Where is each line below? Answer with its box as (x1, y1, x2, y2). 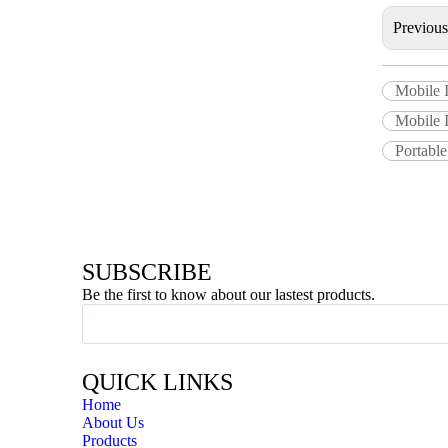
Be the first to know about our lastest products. (82, 286, 375, 303)
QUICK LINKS (82, 369, 233, 395)
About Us (82, 414, 144, 431)
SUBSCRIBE (82, 259, 212, 285)
